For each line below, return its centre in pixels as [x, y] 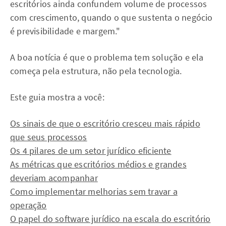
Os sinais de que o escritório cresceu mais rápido [105, 123]
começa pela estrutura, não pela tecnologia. [96, 71]
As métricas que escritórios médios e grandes [98, 164]
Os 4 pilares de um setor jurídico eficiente [91, 151]
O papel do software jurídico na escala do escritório [110, 219]
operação [29, 205]
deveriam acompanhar [54, 178]
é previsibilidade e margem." [65, 31]
